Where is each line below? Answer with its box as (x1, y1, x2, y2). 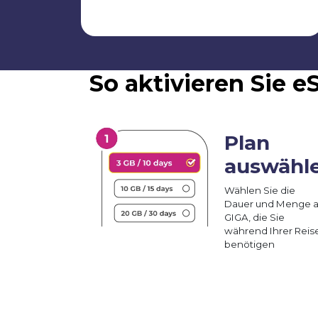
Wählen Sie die (224, 184, 295, 196)
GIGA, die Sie (224, 211, 285, 223)
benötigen (224, 238, 275, 250)
